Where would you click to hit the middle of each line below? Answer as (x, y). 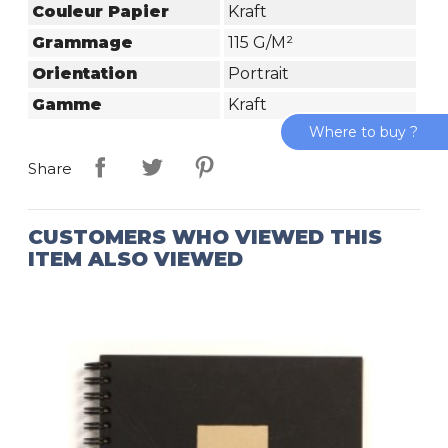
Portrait (258, 74)
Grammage (83, 42)
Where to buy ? (363, 131)
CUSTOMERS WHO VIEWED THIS (205, 236)
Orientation (85, 74)
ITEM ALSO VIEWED (136, 258)
